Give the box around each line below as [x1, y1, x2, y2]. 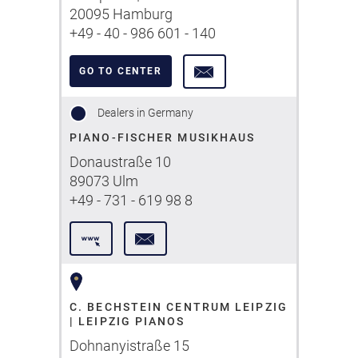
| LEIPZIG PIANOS [70, 315, 185, 328]
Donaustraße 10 [70, 153, 171, 170]
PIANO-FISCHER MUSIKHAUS [70, 131, 256, 144]
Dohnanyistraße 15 [70, 337, 189, 354]
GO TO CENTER [79, 66, 162, 77]
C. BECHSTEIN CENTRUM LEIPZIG [70, 300, 288, 313]
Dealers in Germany [95, 105, 193, 119]
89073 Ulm [70, 173, 138, 189]
